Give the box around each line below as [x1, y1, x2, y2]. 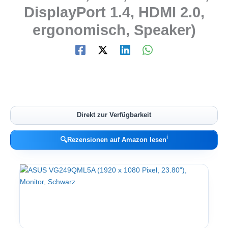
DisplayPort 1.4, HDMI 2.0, [23, 4, 205, 21]
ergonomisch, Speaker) [32, 22, 196, 39]
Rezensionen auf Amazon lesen [67, 135, 166, 144]
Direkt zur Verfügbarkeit [77, 111, 151, 119]
